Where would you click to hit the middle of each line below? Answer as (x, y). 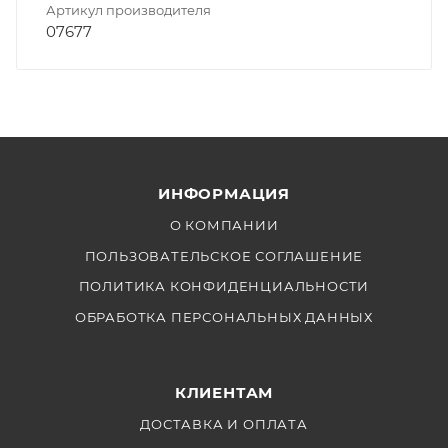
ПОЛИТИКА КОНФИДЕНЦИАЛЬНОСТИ (224, 286)
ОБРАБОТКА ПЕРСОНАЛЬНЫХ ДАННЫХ (224, 316)
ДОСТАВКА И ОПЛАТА (224, 423)
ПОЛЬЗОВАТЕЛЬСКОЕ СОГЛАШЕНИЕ (224, 255)
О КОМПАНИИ (224, 225)
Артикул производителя (128, 10)
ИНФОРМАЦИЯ (224, 194)
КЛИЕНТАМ (224, 392)
